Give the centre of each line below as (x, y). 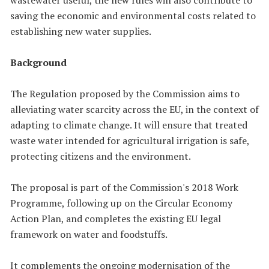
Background (38, 62)
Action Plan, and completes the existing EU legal (116, 218)
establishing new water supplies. (81, 31)
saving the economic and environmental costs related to (133, 15)
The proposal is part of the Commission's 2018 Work (124, 187)
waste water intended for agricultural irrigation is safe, (130, 140)
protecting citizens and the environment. (101, 156)
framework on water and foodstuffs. (89, 234)
